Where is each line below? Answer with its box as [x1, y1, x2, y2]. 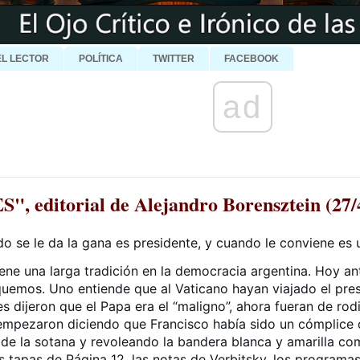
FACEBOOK [224, 53, 279, 65]
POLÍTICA [79, 53, 123, 65]
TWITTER [153, 53, 194, 65]
